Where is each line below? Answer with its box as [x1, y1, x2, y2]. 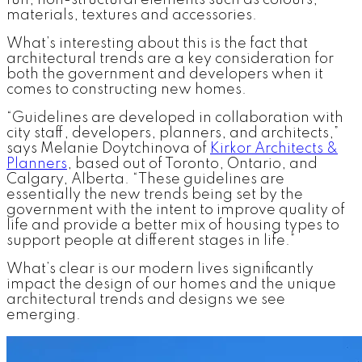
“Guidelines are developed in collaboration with [6, 111, 343, 126]
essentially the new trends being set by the [6, 187, 303, 203]
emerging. [6, 308, 81, 323]
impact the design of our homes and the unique [6, 277, 336, 293]
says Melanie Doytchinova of [6, 141, 210, 157]
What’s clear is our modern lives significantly [6, 262, 314, 277]
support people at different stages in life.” [6, 234, 298, 249]
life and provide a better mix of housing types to [6, 218, 339, 234]
